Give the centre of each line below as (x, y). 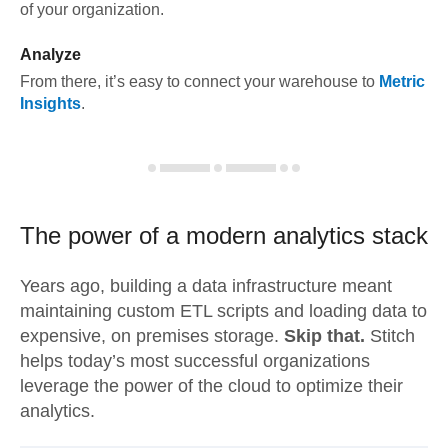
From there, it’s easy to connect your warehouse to (197, 81)
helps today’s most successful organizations (195, 361)
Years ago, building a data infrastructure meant (206, 286)
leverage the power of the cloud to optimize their (211, 386)
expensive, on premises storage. (152, 336)
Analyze (50, 54)
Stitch (390, 336)
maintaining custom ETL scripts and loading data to (223, 311)
